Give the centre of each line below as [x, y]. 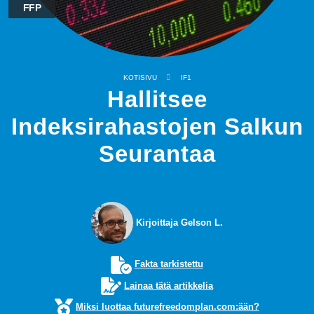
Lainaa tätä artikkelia [169, 285]
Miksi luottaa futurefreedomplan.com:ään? [168, 307]
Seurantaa [157, 154]
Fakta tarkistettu [169, 264]
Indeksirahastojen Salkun [157, 127]
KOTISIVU [140, 77]
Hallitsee [157, 100]
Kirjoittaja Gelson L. [178, 223]
